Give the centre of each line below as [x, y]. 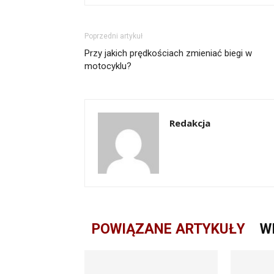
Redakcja [190, 123]
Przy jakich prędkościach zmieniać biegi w [168, 54]
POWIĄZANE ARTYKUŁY [168, 229]
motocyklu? [108, 66]
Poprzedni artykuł [113, 36]
